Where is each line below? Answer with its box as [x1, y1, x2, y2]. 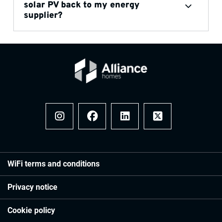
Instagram [54, 120, 90, 130]
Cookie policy [7, 206, 55, 215]
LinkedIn [119, 120, 150, 130]
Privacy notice [7, 182, 57, 192]
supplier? [23, 10, 62, 21]
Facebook [86, 120, 121, 130]
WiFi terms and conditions [7, 159, 100, 168]
